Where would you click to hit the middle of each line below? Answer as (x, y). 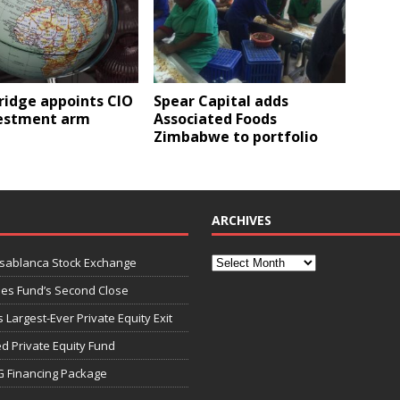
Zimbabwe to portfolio (236, 137)
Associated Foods (216, 119)
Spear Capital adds (221, 101)
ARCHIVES (241, 221)
